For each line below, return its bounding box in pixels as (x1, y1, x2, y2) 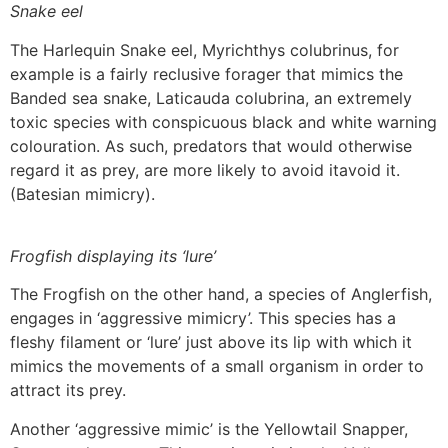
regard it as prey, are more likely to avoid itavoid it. (10, 159, 400, 180)
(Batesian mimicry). (10, 183, 155, 204)
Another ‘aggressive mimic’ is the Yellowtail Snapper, (10, 418, 408, 439)
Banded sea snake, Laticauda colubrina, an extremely (10, 87, 412, 108)
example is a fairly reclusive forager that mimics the (10, 63, 403, 84)
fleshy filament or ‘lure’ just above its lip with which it (10, 332, 412, 353)
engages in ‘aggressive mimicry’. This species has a (10, 308, 396, 329)
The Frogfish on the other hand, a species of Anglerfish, (10, 284, 432, 305)
